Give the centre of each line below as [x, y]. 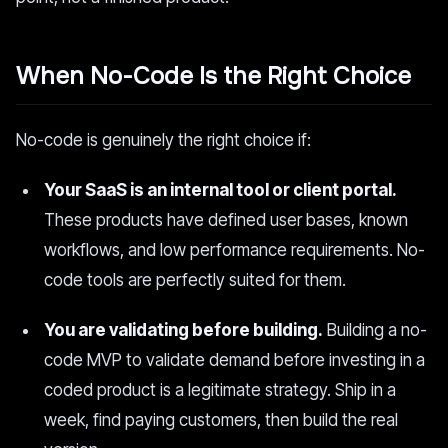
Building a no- [375, 330]
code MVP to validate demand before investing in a [234, 360]
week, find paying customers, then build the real [221, 420]
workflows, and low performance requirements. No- [234, 250]
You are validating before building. [183, 330]
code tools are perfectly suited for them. [195, 280]
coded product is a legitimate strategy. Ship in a [220, 390]
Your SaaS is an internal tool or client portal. [220, 190]
